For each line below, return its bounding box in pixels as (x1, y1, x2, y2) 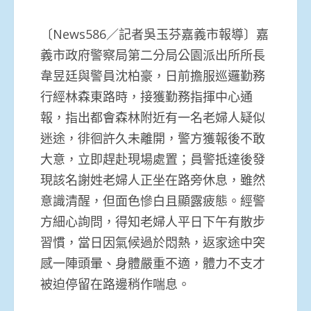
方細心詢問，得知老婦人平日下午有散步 (40, 212, 265, 230)
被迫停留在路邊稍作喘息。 (40, 275, 190, 292)
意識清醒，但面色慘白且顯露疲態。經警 (40, 192, 265, 209)
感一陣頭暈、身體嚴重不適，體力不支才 (40, 254, 265, 271)
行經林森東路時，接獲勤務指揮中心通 (40, 87, 253, 105)
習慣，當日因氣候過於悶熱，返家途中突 (40, 233, 265, 251)
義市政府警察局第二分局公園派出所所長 (40, 46, 265, 63)
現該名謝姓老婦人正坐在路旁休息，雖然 (40, 171, 265, 188)
